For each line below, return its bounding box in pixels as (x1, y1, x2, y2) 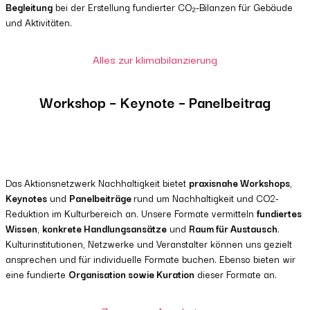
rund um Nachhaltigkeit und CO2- (134, 190, 279, 206)
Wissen (6, 221, 37, 237)
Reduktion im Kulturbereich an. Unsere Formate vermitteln (6, 206, 257, 221)
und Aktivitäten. (6, 15, 72, 30)
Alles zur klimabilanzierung (93, 51, 217, 68)
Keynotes (6, 190, 47, 206)
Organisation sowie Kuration (69, 266, 194, 282)
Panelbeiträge (69, 190, 134, 206)
